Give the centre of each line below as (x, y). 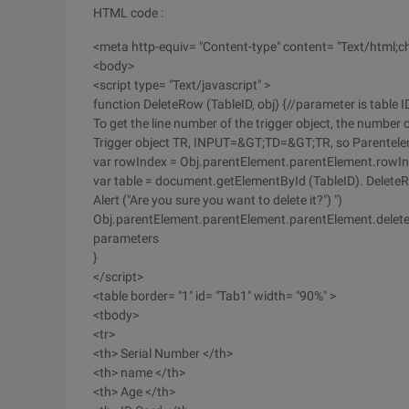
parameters (126, 238)
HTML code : (128, 13)
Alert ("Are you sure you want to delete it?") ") (218, 200)
